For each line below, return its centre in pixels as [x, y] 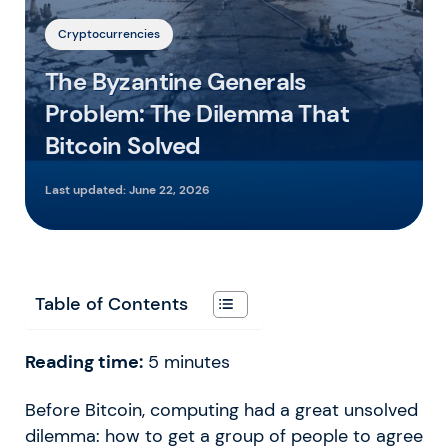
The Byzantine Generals [176, 81]
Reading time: [84, 361]
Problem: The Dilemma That [197, 113]
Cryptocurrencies [109, 33]
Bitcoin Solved [123, 145]
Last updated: [87, 189]
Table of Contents [111, 303]
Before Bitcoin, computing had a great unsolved [221, 409]
